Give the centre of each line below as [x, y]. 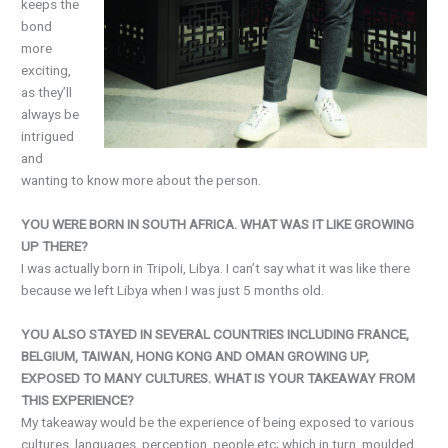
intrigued [48, 136]
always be [50, 114]
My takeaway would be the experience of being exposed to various [218, 422]
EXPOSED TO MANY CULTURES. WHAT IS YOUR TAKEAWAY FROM [218, 378]
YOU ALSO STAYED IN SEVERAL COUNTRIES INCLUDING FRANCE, [215, 334]
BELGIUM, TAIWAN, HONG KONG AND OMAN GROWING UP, [195, 356]
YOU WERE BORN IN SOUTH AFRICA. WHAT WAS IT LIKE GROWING [218, 224]
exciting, [46, 70]
